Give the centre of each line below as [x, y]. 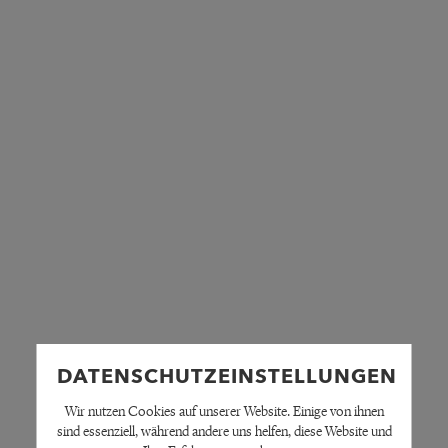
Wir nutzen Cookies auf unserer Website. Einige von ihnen [224, 411]
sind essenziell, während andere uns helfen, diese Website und [224, 431]
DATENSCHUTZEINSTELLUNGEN [226, 378]
